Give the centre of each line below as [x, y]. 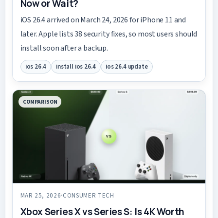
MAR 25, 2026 [41, 196]
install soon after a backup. [64, 48]
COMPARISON [40, 102]
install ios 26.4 [76, 66]
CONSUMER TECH [89, 196]
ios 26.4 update [127, 66]
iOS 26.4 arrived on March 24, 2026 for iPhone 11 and [103, 20]
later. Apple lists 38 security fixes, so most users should [109, 34]
